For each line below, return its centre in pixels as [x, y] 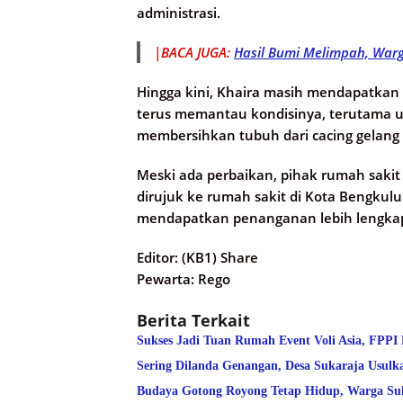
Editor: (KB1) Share [197, 258]
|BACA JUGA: [194, 53]
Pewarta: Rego [184, 279]
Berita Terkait [193, 321]
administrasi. [179, 13]
